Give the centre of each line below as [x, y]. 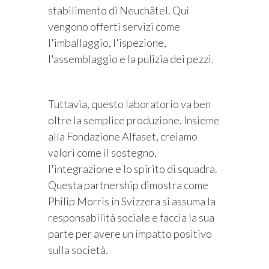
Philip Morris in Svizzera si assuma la [132, 201]
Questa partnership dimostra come [128, 185]
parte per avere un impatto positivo [130, 233]
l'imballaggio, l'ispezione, [107, 42]
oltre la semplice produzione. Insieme [134, 120]
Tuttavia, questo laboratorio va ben [129, 104]
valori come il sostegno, [102, 152]
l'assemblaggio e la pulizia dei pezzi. [131, 59]
